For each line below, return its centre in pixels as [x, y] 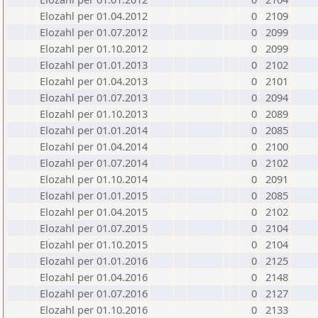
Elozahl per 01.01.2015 [94, 195]
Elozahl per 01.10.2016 [94, 309]
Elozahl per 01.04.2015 [94, 212]
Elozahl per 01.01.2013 [94, 65]
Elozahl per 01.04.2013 [94, 81]
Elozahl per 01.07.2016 [94, 293]
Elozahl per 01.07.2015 [94, 228]
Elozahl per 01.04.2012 [94, 16]
